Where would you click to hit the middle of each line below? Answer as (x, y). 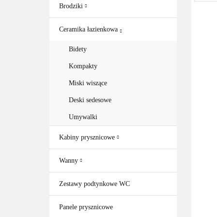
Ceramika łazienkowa (89, 29)
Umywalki (83, 117)
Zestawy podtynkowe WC (94, 184)
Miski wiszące (88, 83)
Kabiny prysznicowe (88, 137)
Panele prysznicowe (86, 207)
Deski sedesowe (90, 100)
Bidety (78, 49)
